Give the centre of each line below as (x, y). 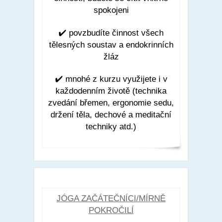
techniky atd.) (111, 126)
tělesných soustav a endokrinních (111, 45)
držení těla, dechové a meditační (111, 114)
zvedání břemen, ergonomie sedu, (111, 103)
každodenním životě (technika (111, 91)
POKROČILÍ (111, 211)
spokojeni (111, 10)
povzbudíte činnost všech (116, 33)
